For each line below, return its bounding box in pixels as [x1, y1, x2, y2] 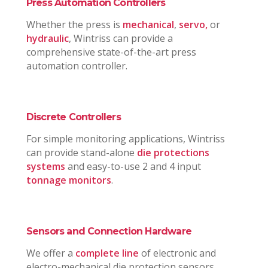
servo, [178, 18, 208, 32]
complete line [75, 246, 139, 260]
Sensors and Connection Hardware [26, 226, 191, 237]
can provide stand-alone [26, 146, 137, 160]
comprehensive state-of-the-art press [26, 45, 196, 59]
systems [26, 160, 65, 173]
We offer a [26, 246, 75, 260]
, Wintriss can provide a [68, 32, 173, 45]
